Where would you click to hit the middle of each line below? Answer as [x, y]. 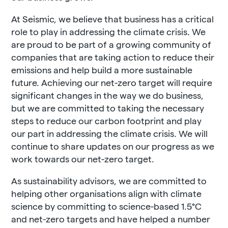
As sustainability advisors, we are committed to [109, 180]
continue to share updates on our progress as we [113, 146]
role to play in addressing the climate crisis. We [109, 31]
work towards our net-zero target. [83, 159]
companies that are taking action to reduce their [113, 57]
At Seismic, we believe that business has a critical [113, 19]
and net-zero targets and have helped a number [111, 219]
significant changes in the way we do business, [108, 95]
